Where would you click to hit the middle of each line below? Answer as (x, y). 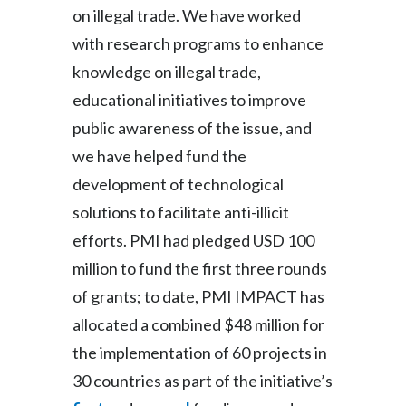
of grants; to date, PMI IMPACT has (198, 296)
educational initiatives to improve (189, 100)
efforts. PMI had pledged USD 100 (193, 240)
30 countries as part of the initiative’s (203, 381)
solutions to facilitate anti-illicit (181, 212)
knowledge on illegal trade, (167, 72)
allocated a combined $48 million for (198, 324)
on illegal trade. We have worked (187, 15)
